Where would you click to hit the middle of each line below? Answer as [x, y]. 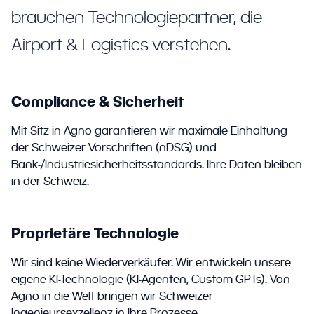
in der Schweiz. [50, 181]
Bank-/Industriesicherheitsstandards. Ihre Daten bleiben [157, 164]
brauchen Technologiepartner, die [137, 17]
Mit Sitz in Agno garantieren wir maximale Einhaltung [149, 131]
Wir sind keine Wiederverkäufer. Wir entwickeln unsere [151, 262]
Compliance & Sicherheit [98, 101]
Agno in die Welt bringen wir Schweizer [112, 296]
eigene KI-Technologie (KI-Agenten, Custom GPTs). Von [151, 279]
